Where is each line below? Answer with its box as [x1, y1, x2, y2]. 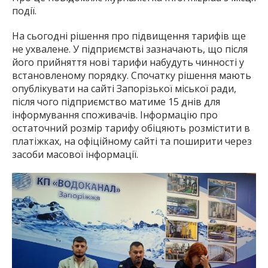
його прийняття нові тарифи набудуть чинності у [12, 56, 244, 69]
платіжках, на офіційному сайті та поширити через [12, 135, 252, 148]
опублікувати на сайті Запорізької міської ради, [12, 82, 236, 96]
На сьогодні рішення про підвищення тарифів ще [12, 29, 246, 43]
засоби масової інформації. [12, 148, 138, 162]
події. [12, 4, 36, 18]
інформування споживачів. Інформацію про [12, 108, 218, 122]
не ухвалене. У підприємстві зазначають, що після [12, 42, 248, 56]
